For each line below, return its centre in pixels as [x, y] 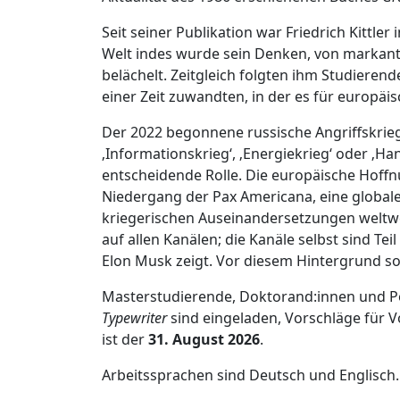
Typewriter [134, 318]
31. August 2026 [204, 339]
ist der [125, 339]
